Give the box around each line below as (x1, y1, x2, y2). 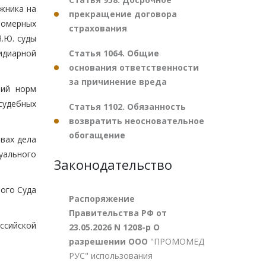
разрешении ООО (69, 236, 150, 247)
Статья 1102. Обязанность (69, 101, 186, 112)
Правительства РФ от (69, 207, 167, 218)
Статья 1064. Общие (69, 47, 159, 59)
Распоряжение (69, 193, 135, 204)
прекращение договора (69, 8, 177, 20)
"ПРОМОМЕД (150, 236, 204, 247)
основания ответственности (69, 62, 199, 73)
